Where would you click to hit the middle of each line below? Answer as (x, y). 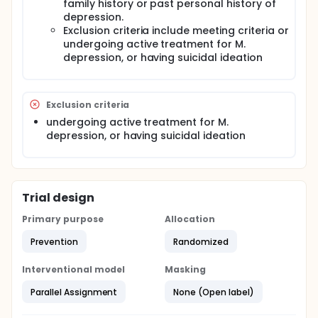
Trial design (58, 198)
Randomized (201, 241)
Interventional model (74, 269)
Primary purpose (63, 219)
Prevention (54, 241)
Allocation (190, 219)
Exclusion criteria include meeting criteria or (176, 31)
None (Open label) (214, 292)
